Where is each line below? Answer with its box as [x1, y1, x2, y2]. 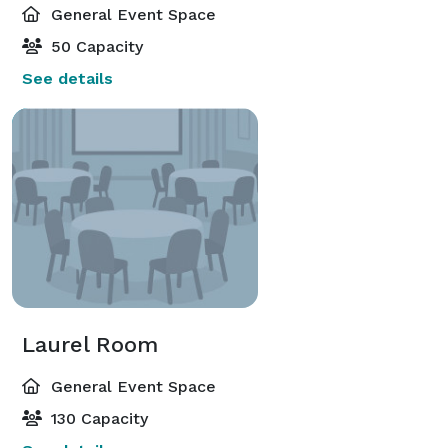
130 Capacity [46, 408, 148, 428]
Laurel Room [22, 331, 158, 357]
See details [22, 68, 113, 88]
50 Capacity [46, 36, 143, 56]
